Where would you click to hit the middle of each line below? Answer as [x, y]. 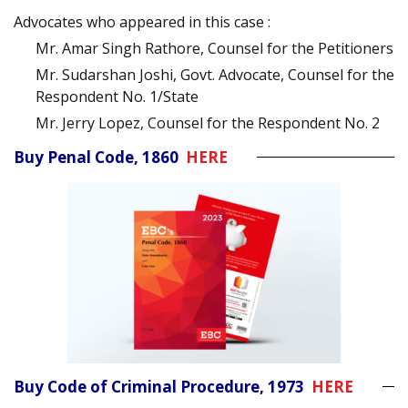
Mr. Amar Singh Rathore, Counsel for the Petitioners [214, 48]
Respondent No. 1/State [117, 96]
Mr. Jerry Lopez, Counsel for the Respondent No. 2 [208, 122]
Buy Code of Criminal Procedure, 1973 [163, 386]
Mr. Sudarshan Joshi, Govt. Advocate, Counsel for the [215, 74]
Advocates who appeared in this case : [142, 21]
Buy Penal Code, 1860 [100, 157]
